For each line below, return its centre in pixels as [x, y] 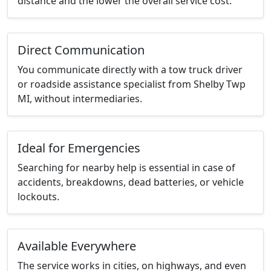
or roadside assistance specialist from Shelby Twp [132, 84]
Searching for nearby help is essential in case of [126, 168]
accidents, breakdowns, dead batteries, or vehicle [131, 182]
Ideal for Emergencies [79, 148]
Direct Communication [81, 50]
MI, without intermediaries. [80, 99]
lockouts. [38, 197]
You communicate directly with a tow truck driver [130, 70]
